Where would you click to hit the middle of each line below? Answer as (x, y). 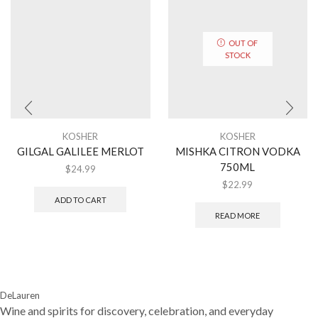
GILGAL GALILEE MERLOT (80, 151)
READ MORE (238, 215)
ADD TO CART (80, 199)
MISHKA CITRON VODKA (237, 151)
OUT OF (243, 43)
